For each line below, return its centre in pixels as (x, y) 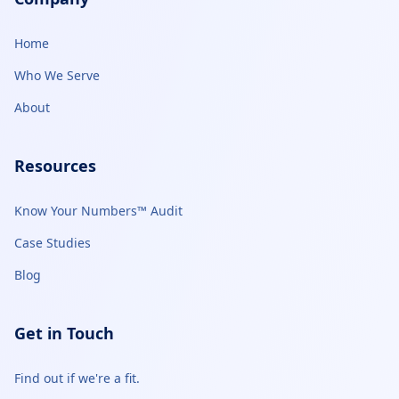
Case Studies (53, 243)
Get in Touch (64, 333)
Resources (55, 166)
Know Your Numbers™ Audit (98, 211)
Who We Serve (57, 75)
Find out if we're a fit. (77, 378)
